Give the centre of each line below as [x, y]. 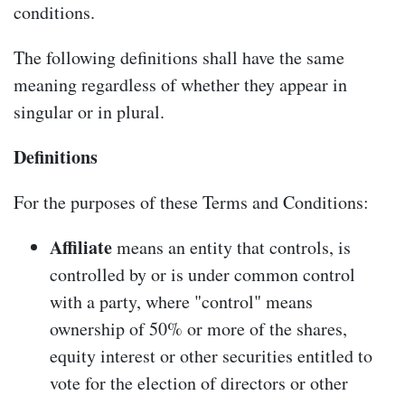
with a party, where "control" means [181, 301]
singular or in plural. [89, 111]
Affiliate [81, 247]
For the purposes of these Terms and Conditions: [191, 202]
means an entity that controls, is [231, 247]
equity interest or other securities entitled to [211, 355]
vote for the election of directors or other [199, 382]
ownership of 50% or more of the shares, [198, 328]
